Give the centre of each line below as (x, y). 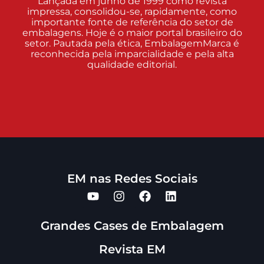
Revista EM (132, 249)
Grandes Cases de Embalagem (132, 226)
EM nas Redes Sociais (132, 179)
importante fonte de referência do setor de (132, 22)
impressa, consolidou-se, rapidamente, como (132, 11)
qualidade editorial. (132, 64)
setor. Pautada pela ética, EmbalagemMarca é (132, 43)
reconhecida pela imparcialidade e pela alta (132, 54)
